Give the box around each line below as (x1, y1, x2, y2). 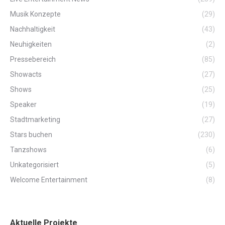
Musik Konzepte (10, 10, 61, 18)
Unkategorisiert (10, 160, 59, 169)
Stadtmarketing (10, 115, 60, 124)
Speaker (10, 100, 37, 108)
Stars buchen (10, 130, 52, 139)
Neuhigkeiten (10, 40, 52, 48)
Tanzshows (10, 145, 47, 154)
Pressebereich (10, 55, 56, 63)
